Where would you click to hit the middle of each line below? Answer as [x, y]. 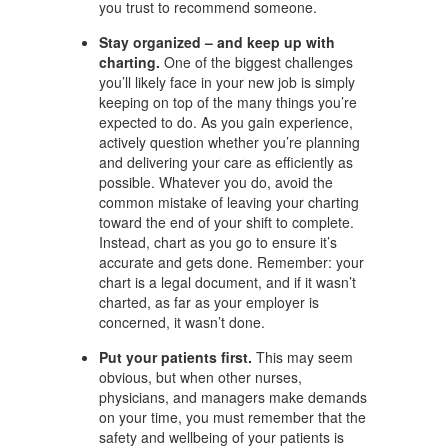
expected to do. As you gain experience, [226, 122]
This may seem [302, 357]
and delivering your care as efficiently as [226, 162]
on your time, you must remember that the [232, 417]
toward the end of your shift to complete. [226, 222]
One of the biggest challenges [256, 62]
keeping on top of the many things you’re [228, 102]
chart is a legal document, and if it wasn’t [227, 282]
